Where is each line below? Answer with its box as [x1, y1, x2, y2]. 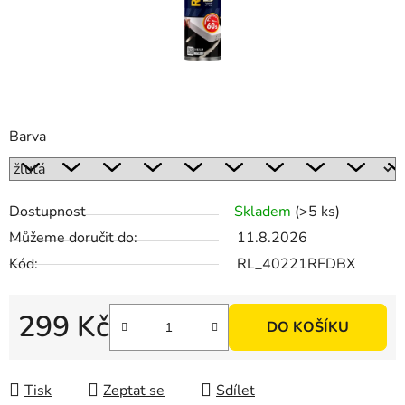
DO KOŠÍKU [267, 317, 349, 338]
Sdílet [216, 381, 255, 401]
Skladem [234, 202, 295, 222]
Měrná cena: [17, 345, 96, 366]
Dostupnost [9, 202, 86, 222]
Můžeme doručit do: [9, 228, 137, 249]
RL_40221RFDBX [237, 254, 355, 275]
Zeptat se [103, 381, 165, 401]
